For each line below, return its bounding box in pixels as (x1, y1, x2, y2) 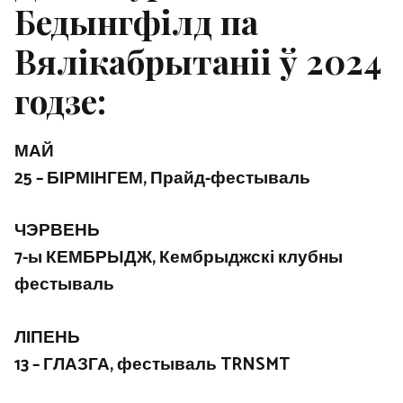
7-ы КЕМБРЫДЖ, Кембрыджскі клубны (14, 244, 343, 273)
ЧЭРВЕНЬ (14, 217, 100, 246)
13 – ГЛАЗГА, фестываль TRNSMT (14, 350, 290, 379)
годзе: (14, 77, 106, 122)
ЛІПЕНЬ (14, 323, 80, 352)
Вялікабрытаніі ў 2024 (14, 38, 381, 83)
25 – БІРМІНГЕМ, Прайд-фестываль (14, 164, 310, 193)
